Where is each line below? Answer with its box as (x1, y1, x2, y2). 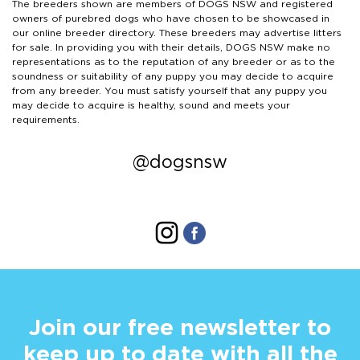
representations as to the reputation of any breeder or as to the (12, 56, 335, 67)
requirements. (12, 114, 80, 125)
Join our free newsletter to (29, 314, 331, 340)
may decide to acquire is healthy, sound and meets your (12, 100, 290, 111)
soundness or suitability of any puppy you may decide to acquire (12, 71, 333, 82)
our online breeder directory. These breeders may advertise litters (12, 27, 342, 39)
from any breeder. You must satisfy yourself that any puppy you (12, 85, 327, 96)
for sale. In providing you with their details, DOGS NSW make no (12, 42, 330, 53)
